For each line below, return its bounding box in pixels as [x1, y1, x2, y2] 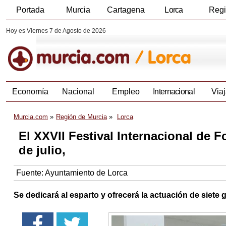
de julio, [19, 143, 66, 157]
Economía [12, 87, 48, 96]
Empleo [112, 87, 140, 96]
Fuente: [16, 168, 45, 178]
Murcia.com [14, 113, 48, 121]
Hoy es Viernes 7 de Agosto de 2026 [6, 27, 106, 34]
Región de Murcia [56, 113, 107, 121]
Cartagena [107, 6, 145, 14]
